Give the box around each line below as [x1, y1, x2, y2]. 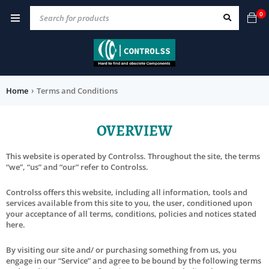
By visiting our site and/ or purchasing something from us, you [6, 244, 237, 255]
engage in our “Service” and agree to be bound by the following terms [6, 255, 261, 266]
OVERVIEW [97, 120, 172, 141]
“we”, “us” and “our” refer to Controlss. [6, 161, 148, 172]
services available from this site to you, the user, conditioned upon [6, 197, 252, 208]
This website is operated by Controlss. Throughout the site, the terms [6, 150, 260, 162]
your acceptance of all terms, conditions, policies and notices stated [6, 208, 256, 219]
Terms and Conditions [37, 85, 118, 96]
